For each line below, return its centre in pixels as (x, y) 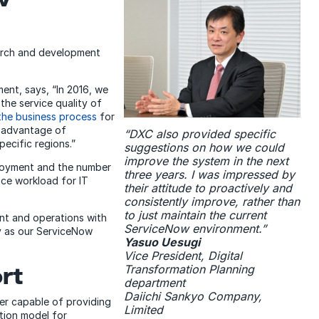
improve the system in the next (206, 161)
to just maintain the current (195, 215)
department (155, 282)
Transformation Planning (189, 269)
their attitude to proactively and (208, 188)
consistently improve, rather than (212, 201)
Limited (144, 309)
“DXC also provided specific (200, 134)
